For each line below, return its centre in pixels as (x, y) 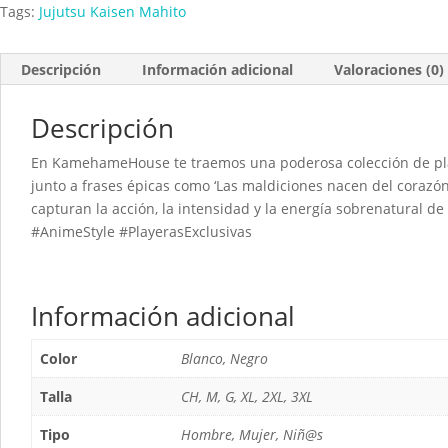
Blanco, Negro (224, 358)
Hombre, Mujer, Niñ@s (252, 434)
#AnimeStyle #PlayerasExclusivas (141, 231)
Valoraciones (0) (389, 69)
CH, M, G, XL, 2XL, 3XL (247, 396)
